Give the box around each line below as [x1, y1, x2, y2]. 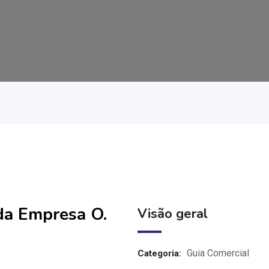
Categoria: [137, 248, 181, 259]
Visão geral [137, 205, 208, 223]
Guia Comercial [186, 247, 249, 259]
